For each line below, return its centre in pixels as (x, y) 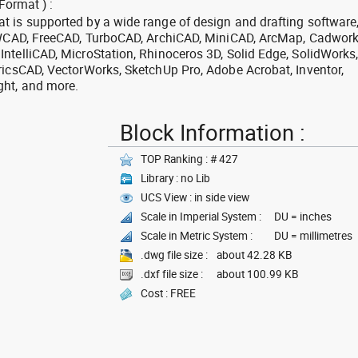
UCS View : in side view (195, 197)
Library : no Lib (175, 178)
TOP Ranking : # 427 (189, 159)
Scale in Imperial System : (201, 217)
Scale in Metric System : (197, 236)
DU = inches (303, 217)
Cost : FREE (168, 293)
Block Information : (213, 132)
